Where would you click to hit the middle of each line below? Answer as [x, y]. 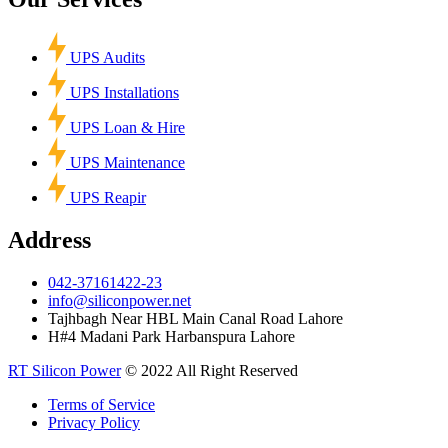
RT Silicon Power [64, 371]
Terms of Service [101, 405]
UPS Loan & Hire [127, 128]
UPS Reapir [108, 198]
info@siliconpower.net [119, 301]
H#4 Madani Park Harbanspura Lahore [171, 337]
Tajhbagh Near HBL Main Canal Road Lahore [195, 319]
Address [49, 240]
